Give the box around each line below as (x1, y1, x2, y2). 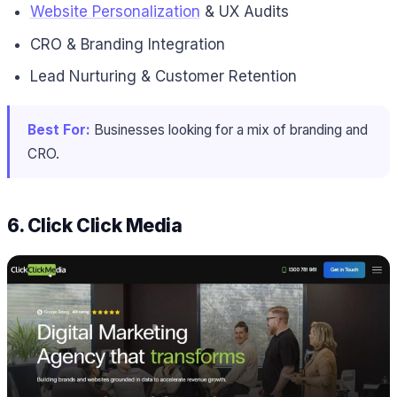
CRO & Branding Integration (29, 35, 225, 53)
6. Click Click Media (7, 214, 183, 237)
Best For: (27, 121, 90, 139)
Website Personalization (29, 3, 200, 21)
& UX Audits (199, 3, 289, 21)
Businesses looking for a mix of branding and (90, 121, 368, 139)
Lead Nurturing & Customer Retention (29, 67, 297, 86)
